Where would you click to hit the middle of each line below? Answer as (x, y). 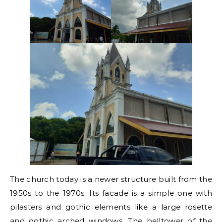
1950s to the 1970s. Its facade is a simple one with (111, 193)
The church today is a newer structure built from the (111, 179)
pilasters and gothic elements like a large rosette (111, 207)
